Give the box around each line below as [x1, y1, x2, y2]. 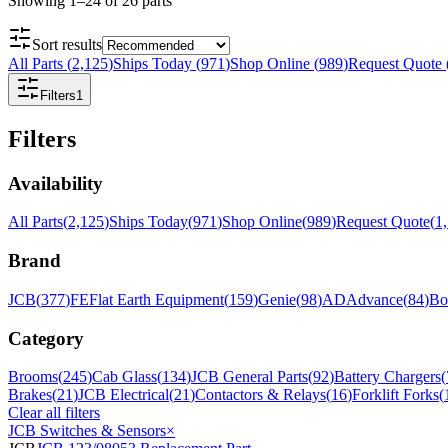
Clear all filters [8, 404, 100, 422]
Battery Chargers [334, 368, 441, 386]
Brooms [8, 368, 58, 386]
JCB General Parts [191, 368, 308, 386]
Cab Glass [92, 368, 157, 386]
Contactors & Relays [195, 386, 326, 404]
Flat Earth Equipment [89, 290, 224, 308]
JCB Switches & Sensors [8, 422, 166, 440]
